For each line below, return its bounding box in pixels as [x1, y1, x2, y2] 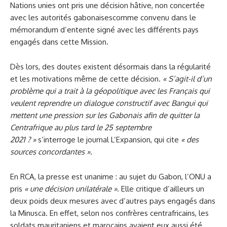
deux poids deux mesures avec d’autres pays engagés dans [10, 196, 215, 206]
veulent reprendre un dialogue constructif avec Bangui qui [10, 98, 208, 108]
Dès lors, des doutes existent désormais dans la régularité [10, 62, 211, 71]
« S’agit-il [163, 74, 195, 84]
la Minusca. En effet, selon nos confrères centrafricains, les [10, 208, 209, 218]
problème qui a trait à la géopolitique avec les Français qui [10, 86, 210, 96]
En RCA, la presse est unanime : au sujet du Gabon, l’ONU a [10, 172, 211, 181]
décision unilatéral [43, 184, 107, 194]
